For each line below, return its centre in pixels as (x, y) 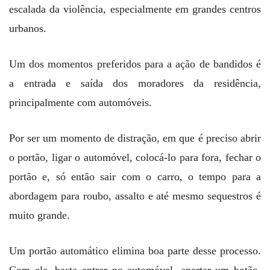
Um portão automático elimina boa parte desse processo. (135, 251)
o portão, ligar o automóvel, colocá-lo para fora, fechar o (135, 158)
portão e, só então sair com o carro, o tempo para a (135, 177)
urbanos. (28, 29)
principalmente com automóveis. (82, 103)
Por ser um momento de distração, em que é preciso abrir (135, 138)
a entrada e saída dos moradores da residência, (135, 83)
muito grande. (39, 215)
